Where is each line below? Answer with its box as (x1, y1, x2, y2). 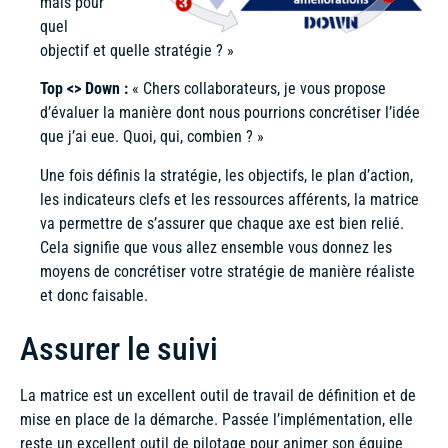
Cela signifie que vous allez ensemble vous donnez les (40, 237, 392, 257)
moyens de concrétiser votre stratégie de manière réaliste (40, 261, 415, 281)
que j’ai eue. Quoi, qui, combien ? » (40, 127, 264, 147)
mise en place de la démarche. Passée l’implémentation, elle (20, 410, 413, 430)
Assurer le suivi (20, 330, 218, 369)
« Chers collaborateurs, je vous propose (132, 79, 386, 99)
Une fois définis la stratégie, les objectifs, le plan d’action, (40, 165, 413, 185)
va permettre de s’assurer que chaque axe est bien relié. (40, 213, 404, 233)
